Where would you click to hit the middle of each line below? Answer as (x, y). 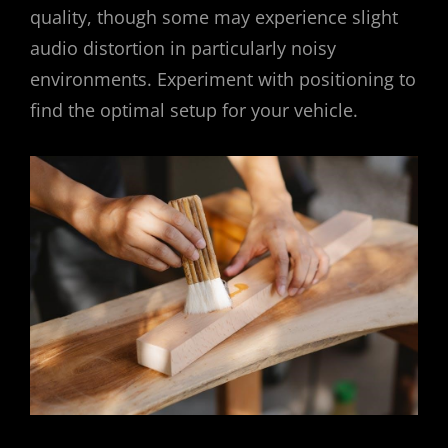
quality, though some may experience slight (214, 17)
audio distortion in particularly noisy (183, 48)
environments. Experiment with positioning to (223, 79)
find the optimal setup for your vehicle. (194, 110)
